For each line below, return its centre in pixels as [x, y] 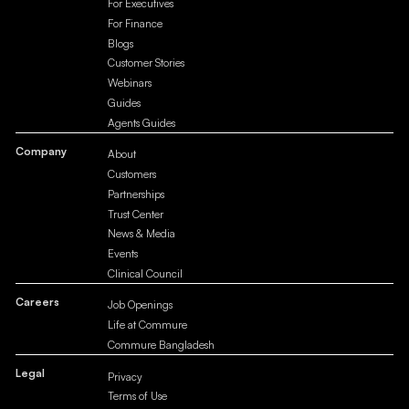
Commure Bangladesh [162, 344]
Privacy [126, 376]
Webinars [130, 83]
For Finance [136, 23]
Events [123, 254]
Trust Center [136, 214]
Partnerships [136, 194]
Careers [37, 302]
